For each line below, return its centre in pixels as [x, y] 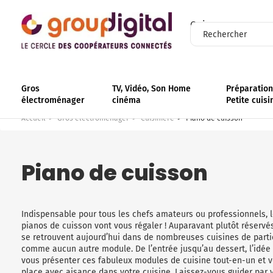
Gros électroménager [93, 118]
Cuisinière [158, 118]
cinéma [126, 100]
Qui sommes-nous [229, 25]
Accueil [34, 118]
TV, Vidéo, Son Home [151, 89]
